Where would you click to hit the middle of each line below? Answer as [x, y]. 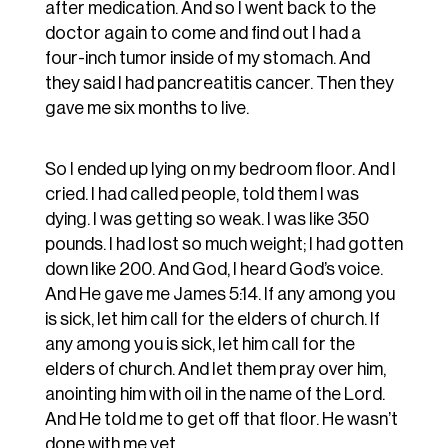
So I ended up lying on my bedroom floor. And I [220, 169]
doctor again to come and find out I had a [202, 33]
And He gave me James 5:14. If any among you [219, 294]
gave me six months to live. [146, 108]
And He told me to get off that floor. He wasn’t [221, 419]
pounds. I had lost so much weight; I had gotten [223, 244]
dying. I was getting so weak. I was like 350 [206, 219]
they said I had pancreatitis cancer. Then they [219, 83]
